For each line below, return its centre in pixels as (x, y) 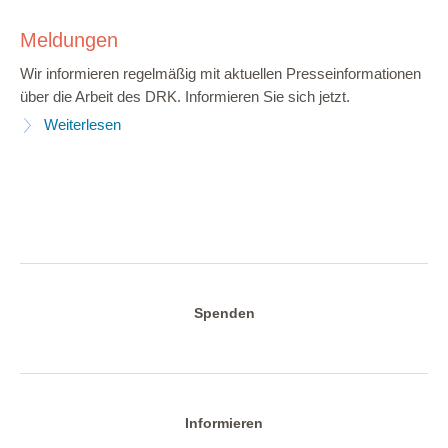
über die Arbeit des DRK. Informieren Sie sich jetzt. (185, 97)
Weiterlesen (82, 125)
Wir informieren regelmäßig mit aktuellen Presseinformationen (220, 74)
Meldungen (69, 40)
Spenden (224, 312)
